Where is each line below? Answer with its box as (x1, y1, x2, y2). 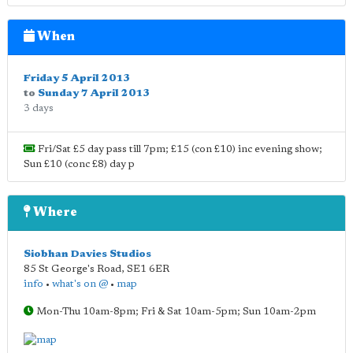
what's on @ (52, 279, 108, 289)
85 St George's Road (24, 264, 121, 274)
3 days (24, 103, 54, 113)
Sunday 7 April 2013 (38, 88, 150, 98)
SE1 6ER (127, 264, 169, 274)
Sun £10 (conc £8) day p (24, 159, 135, 169)
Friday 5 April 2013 (24, 73, 130, 84)
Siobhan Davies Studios (24, 249, 151, 259)
